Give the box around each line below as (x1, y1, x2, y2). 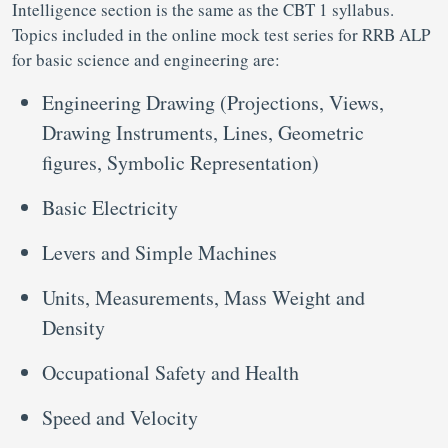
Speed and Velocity (42, 404, 198, 432)
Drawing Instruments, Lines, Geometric (42, 119, 364, 147)
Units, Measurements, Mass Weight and (42, 284, 365, 312)
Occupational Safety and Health (42, 359, 299, 387)
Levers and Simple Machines (42, 239, 277, 267)
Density (42, 314, 105, 342)
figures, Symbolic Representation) (42, 149, 319, 177)
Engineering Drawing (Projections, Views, (42, 89, 384, 117)
